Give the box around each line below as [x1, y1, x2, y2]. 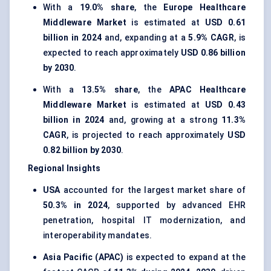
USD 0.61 [204, 18, 246, 28]
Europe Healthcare [163, 2, 246, 13]
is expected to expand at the [123, 252, 246, 263]
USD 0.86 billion [180, 48, 246, 58]
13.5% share [82, 85, 138, 95]
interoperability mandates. [43, 230, 152, 241]
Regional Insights [28, 163, 101, 174]
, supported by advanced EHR [107, 200, 246, 211]
